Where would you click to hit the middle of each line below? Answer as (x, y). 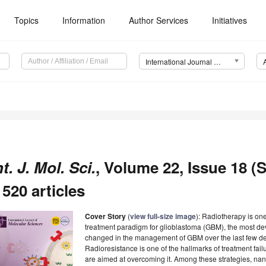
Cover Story (105, 216)
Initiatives (230, 20)
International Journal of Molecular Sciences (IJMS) (217, 62)
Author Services (159, 20)
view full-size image (163, 216)
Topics (27, 20)
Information (84, 20)
